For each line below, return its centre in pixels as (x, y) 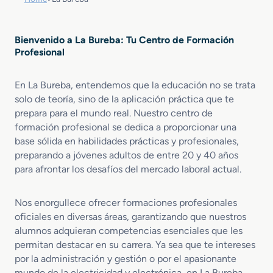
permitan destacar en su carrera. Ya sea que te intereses (135, 244)
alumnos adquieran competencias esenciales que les (129, 230)
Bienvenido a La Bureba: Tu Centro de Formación (124, 40)
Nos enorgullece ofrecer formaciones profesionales (126, 202)
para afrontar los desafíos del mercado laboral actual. (128, 169)
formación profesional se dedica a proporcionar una (126, 127)
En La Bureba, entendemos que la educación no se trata (135, 85)
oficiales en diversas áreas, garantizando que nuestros (130, 216)
